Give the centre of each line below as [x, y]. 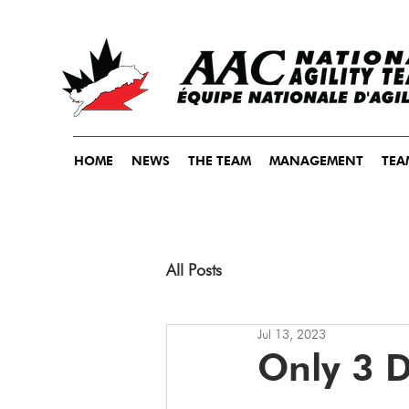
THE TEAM [220, 161]
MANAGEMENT [316, 161]
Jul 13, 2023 [292, 334]
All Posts [194, 269]
